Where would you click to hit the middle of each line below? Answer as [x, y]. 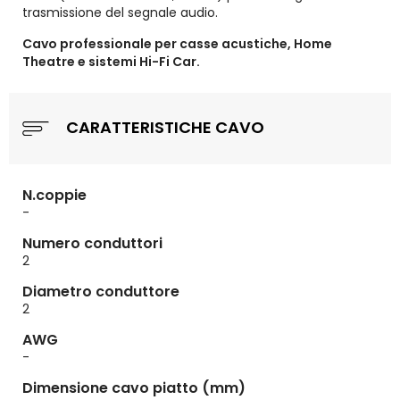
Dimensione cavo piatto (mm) [134, 388]
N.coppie [54, 195]
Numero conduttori [92, 243]
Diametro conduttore [101, 292]
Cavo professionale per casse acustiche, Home [177, 44]
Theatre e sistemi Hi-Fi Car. [111, 62]
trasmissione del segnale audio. [120, 12]
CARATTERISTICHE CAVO [163, 127]
